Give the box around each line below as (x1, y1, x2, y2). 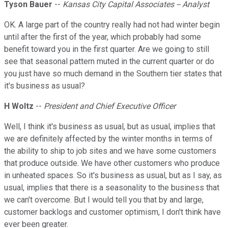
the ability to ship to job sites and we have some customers (4, 146, 216, 156)
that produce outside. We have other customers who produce (4, 158, 220, 168)
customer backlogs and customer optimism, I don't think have (4, 207, 221, 217)
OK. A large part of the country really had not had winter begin (4, 20, 220, 30)
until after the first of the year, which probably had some (4, 32, 201, 42)
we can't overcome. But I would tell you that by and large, (4, 195, 204, 205)
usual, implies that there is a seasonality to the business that (4, 183, 219, 193)
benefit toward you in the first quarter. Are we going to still (4, 44, 209, 54)
